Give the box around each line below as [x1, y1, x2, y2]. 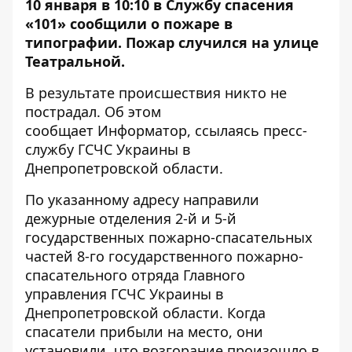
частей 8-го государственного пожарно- [25, 247, 303, 266]
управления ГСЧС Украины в [25, 284, 223, 303]
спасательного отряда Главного [25, 266, 245, 284]
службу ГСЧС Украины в [25, 140, 190, 159]
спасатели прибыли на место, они [25, 322, 263, 341]
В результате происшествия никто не [25, 83, 287, 102]
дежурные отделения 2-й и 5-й [25, 209, 236, 228]
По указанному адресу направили [25, 190, 259, 209]
